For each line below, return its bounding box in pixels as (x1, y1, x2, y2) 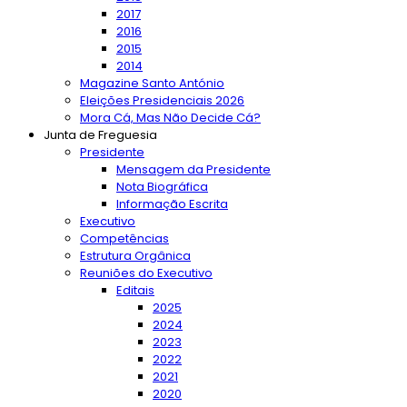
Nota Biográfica (116, 178, 208, 195)
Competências (80, 230, 169, 247)
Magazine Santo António (80, 74, 224, 92)
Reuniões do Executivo (80, 264, 213, 282)
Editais (116, 282, 154, 299)
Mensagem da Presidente (116, 161, 271, 178)
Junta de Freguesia (44, 126, 157, 144)
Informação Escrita (116, 195, 228, 213)
